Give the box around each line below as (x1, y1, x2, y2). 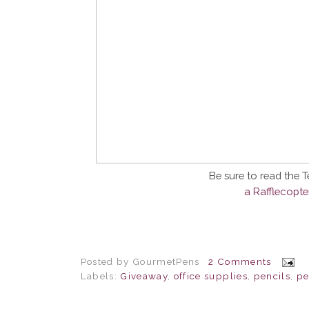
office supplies (173, 270, 248, 281)
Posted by (80, 255, 132, 267)
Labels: (80, 270, 121, 281)
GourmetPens (132, 255, 200, 267)
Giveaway (120, 270, 168, 281)
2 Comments (208, 255, 272, 267)
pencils (253, 270, 291, 281)
